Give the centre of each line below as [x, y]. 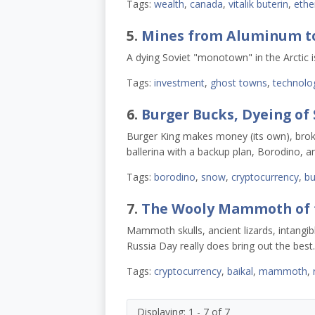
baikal [240, 271]
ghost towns [238, 83]
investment [179, 83]
